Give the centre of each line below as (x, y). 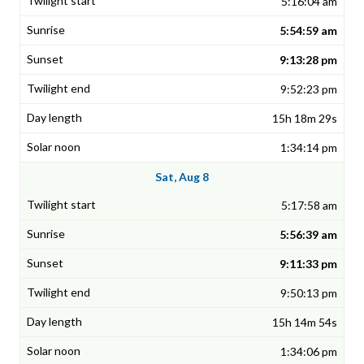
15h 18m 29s (305, 119)
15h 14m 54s (305, 323)
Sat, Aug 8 (182, 177)
